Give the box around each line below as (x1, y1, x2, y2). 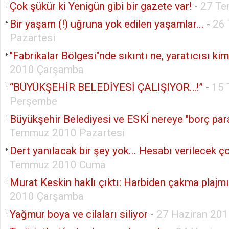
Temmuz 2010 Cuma (10, 158, 106, 171)
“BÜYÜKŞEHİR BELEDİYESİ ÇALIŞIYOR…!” (10, 81, 203, 94)
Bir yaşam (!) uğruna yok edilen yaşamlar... (10, 17, 207, 30)
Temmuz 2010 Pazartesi (10, 126, 125, 139)
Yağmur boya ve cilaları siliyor (10, 208, 148, 220)
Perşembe (10, 95, 57, 107)
